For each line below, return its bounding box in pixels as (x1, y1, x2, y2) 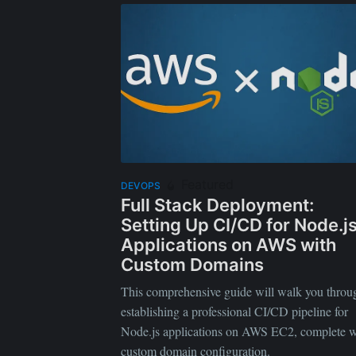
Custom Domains (121, 253, 264, 275)
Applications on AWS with (121, 234, 336, 255)
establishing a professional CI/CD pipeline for (121, 303, 348, 320)
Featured (177, 176, 234, 192)
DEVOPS (121, 179, 161, 192)
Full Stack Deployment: (121, 194, 314, 215)
